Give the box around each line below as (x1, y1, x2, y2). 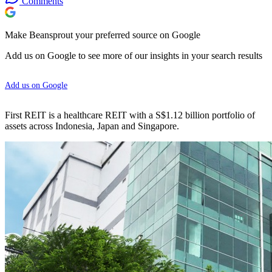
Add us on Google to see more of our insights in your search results (5, 50, 262, 61)
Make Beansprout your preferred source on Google (5, 29, 200, 40)
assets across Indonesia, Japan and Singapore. (5, 120, 179, 131)
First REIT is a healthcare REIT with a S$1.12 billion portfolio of (5, 109, 255, 120)
